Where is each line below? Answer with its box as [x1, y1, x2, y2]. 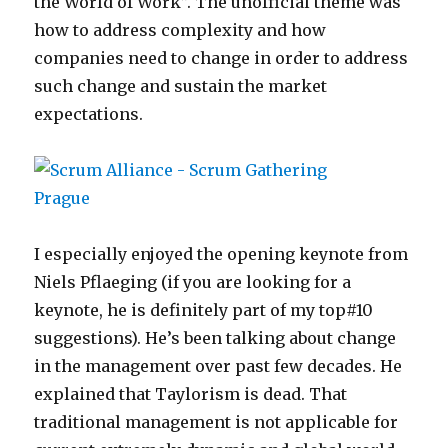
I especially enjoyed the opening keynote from [34, 244, 409, 265]
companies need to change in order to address [34, 48, 409, 69]
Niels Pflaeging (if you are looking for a [34, 272, 352, 293]
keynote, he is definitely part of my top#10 [34, 300, 374, 321]
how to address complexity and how [34, 20, 327, 41]
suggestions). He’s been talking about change [34, 328, 397, 349]
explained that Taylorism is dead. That [34, 384, 348, 405]
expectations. [34, 104, 144, 125]
